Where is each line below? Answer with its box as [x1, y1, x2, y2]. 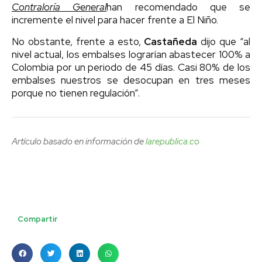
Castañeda [144, 35, 198, 49]
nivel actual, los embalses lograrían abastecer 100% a [12, 48, 250, 61]
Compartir [18, 214, 57, 225]
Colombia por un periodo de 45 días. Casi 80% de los [12, 61, 250, 74]
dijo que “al [197, 35, 250, 49]
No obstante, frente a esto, [12, 35, 144, 49]
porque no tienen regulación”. [12, 87, 140, 100]
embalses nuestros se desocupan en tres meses [12, 74, 250, 87]
